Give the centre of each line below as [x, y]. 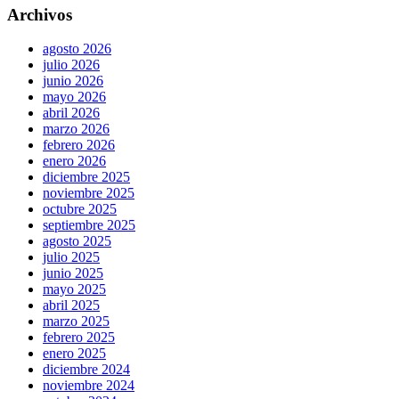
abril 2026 [71, 113]
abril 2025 [71, 305]
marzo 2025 [76, 322]
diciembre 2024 [86, 370]
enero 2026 [74, 161]
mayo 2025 [74, 289]
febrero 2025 [79, 338]
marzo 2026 [76, 129]
